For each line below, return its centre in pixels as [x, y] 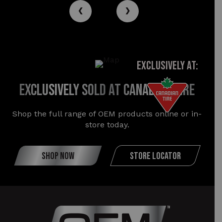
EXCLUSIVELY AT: [167, 65]
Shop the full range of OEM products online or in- [107, 113]
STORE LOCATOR [155, 156]
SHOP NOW [58, 156]
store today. [107, 124]
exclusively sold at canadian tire [107, 90]
